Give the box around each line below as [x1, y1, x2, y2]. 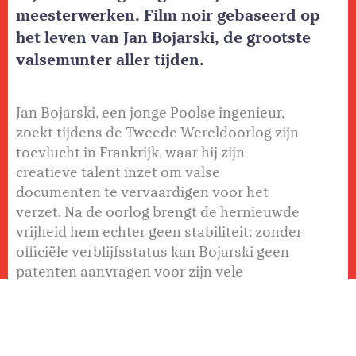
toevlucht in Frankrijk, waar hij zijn [16, 143, 245, 161]
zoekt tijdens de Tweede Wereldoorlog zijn [16, 123, 299, 141]
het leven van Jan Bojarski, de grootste [16, 27, 311, 48]
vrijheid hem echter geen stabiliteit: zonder [16, 222, 302, 241]
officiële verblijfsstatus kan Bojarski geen [16, 242, 289, 261]
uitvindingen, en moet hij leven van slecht [16, 282, 293, 300]
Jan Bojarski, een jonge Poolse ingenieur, [16, 103, 284, 122]
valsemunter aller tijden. [16, 49, 204, 70]
